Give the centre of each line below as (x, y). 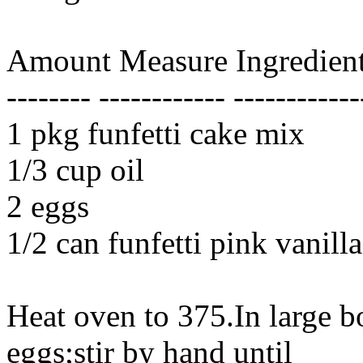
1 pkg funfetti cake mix (156, 133)
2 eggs (48, 206)
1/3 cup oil (75, 169)
